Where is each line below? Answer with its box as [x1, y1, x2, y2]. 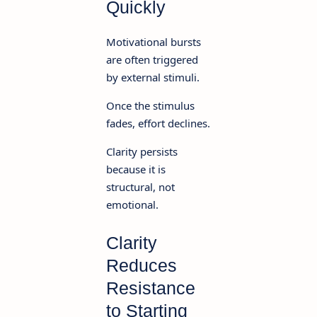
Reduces [106, 255, 177, 276]
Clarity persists [106, 144, 178, 158]
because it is [106, 161, 166, 176]
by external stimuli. [106, 69, 200, 84]
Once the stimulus [106, 98, 195, 113]
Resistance [106, 278, 195, 299]
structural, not [106, 179, 175, 194]
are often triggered [106, 52, 198, 67]
